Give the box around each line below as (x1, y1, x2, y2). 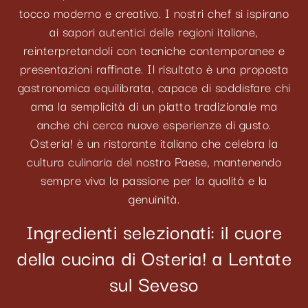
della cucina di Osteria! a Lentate (16, 241, 291, 272)
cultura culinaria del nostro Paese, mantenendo (27, 151, 281, 171)
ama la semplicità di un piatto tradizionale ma (31, 96, 277, 115)
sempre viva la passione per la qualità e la (41, 170, 267, 190)
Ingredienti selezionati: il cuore (25, 215, 283, 245)
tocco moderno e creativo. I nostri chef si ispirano (19, 3, 289, 23)
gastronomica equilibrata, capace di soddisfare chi (17, 77, 291, 97)
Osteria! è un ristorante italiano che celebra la (30, 133, 278, 153)
